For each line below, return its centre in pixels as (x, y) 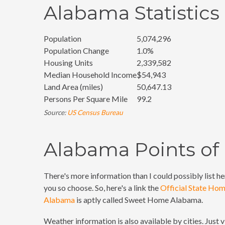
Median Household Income (90, 75)
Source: (55, 113)
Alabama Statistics (132, 13)
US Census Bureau (95, 113)
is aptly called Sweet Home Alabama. (139, 200)
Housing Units (68, 63)
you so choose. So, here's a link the (102, 188)
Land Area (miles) (73, 87)
